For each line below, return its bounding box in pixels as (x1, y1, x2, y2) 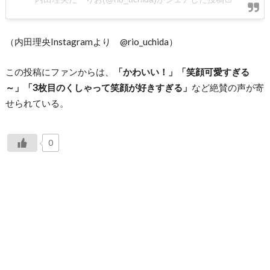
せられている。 (5, 98, 69, 109)
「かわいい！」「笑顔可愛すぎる (113, 66, 250, 78)
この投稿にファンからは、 (5, 66, 114, 78)
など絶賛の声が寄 (191, 82, 264, 93)
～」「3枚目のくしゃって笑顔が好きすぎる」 (5, 82, 192, 93)
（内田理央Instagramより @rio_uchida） (5, 36, 178, 47)
